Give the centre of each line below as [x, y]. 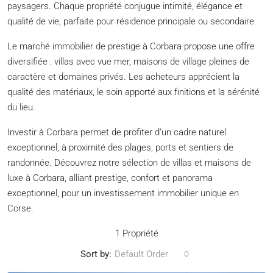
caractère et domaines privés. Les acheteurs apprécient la [123, 77]
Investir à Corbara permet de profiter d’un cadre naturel [117, 132]
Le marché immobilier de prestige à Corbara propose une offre [131, 46]
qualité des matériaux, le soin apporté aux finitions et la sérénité [133, 92]
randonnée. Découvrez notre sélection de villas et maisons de [129, 163]
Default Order [141, 254]
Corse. [20, 208]
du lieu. [21, 107]
